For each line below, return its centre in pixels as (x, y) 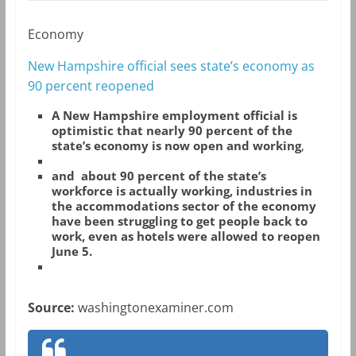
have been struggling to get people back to (179, 221)
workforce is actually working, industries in (182, 191)
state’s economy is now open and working (176, 146)
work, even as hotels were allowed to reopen (186, 236)
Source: (52, 308)
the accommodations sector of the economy (184, 206)
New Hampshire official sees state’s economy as (171, 66)
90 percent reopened (91, 86)
